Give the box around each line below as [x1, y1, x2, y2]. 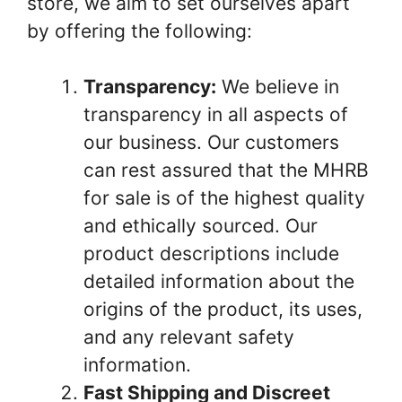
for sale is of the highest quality [83, 187, 365, 209]
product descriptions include [83, 242, 339, 265]
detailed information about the [83, 270, 354, 293]
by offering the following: [27, 19, 252, 42]
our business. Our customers [83, 131, 339, 153]
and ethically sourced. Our [83, 214, 318, 237]
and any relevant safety [83, 326, 294, 348]
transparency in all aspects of [83, 103, 348, 126]
